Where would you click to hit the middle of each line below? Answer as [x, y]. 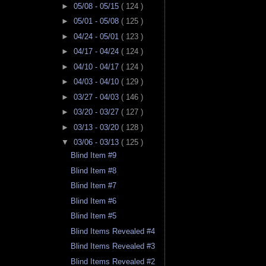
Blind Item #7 [94, 186]
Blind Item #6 [94, 201]
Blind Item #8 [94, 170]
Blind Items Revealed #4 [113, 231]
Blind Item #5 [94, 216]
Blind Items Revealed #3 [113, 246]
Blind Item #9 [94, 156]
